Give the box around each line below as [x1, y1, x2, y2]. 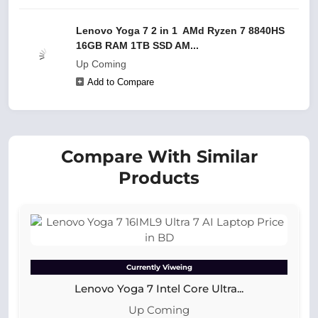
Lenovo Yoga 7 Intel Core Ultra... [75, 282, 243, 295]
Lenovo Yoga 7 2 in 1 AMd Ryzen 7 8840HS [76, 25, 285, 36]
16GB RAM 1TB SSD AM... [76, 40, 199, 51]
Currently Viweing [126, 263, 192, 272]
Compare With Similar [60, 146, 258, 167]
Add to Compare [87, 77, 154, 87]
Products [119, 168, 199, 188]
